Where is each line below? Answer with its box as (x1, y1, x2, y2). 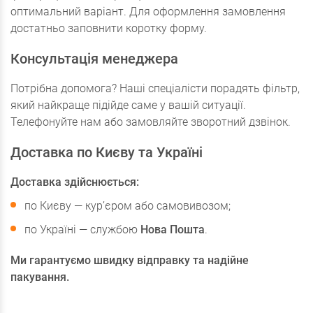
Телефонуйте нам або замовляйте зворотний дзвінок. (10, 115, 291, 129)
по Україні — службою (24, 223, 140, 237)
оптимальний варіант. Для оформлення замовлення (10, 5, 286, 19)
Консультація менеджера (10, 50, 178, 68)
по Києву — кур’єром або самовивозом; (24, 199, 231, 213)
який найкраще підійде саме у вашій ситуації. (10, 99, 246, 112)
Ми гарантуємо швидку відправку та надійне (10, 254, 249, 268)
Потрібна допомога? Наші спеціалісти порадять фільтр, (10, 82, 300, 96)
